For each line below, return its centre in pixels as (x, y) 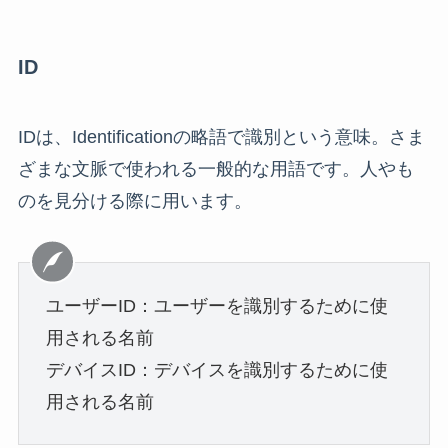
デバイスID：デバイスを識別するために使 (216, 369)
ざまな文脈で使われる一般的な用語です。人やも (215, 168)
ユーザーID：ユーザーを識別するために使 (216, 305)
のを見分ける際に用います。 (134, 200)
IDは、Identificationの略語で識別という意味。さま (221, 136)
